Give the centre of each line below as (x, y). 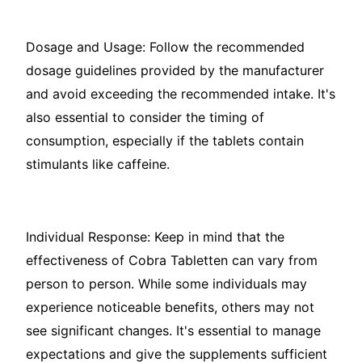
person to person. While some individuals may (166, 284)
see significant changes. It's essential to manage (173, 331)
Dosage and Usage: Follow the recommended (165, 47)
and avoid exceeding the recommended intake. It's (181, 94)
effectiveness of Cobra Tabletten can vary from (172, 261)
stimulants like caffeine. (98, 164)
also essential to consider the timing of (145, 118)
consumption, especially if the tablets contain (165, 141)
